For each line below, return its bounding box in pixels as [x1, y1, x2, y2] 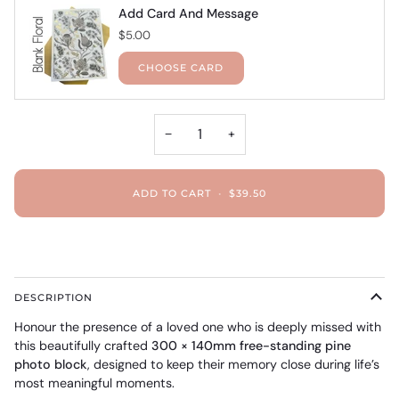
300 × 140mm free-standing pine [151, 338, 351, 354]
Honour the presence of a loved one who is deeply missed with [14, 319, 381, 336]
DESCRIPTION [14, 291, 94, 305]
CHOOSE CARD [138, 61, 224, 74]
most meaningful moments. [14, 375, 175, 392]
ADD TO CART [132, 186, 212, 199]
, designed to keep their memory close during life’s [87, 356, 379, 373]
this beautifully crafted [14, 338, 151, 354]
